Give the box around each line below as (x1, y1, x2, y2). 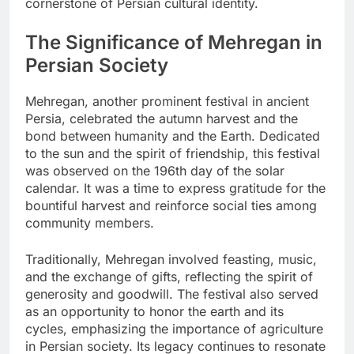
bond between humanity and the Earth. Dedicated (25, 128, 320, 145)
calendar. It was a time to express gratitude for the (25, 180, 326, 197)
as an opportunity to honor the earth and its (25, 303, 284, 320)
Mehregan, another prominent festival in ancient (25, 93, 309, 110)
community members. (25, 215, 154, 232)
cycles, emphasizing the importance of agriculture (25, 321, 323, 337)
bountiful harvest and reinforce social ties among (25, 198, 317, 214)
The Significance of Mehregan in (25, 31, 322, 55)
